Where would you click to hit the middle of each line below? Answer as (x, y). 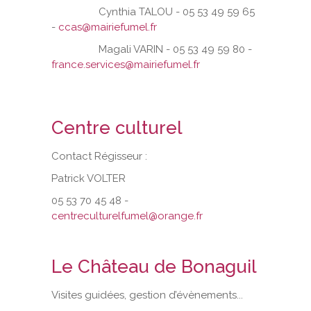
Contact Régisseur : (99, 156)
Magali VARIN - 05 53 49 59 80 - (152, 49)
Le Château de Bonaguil (154, 266)
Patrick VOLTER (90, 178)
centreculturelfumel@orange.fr (127, 216)
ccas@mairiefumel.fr (108, 27)
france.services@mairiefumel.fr (126, 64)
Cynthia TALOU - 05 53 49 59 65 (153, 11)
